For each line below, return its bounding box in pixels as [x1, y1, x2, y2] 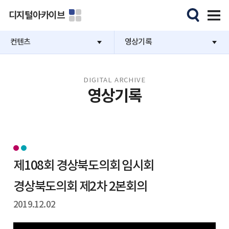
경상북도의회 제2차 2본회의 [13, 179, 147, 194]
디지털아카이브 [8, 10, 65, 21]
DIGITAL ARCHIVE [83, 76, 146, 84]
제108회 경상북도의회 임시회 [13, 158, 154, 173]
